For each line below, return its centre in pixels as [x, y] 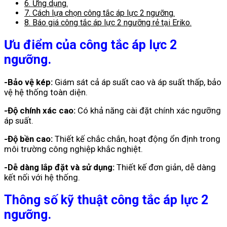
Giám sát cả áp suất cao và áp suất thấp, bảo [137, 82]
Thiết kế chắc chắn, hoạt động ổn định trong [137, 139]
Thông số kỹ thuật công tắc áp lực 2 [106, 200]
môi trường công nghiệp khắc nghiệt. [73, 149]
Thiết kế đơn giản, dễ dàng [165, 167]
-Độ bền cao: [28, 139]
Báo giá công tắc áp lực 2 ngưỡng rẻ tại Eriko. [111, 23]
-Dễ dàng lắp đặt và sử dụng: [59, 167]
